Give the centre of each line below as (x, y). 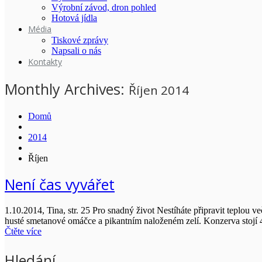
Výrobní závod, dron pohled (104, 7)
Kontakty (45, 62)
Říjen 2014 (159, 90)
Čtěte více (23, 231)
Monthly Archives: (67, 89)
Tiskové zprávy (80, 40)
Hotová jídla (74, 18)
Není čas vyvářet (60, 185)
